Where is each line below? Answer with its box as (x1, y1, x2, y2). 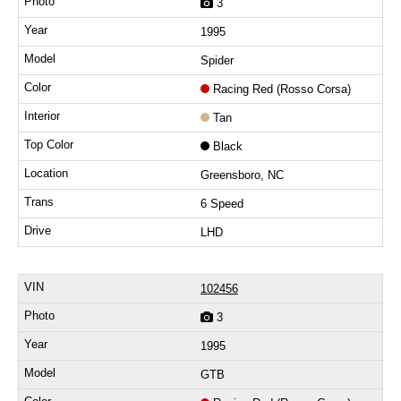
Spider (200, 54, 234, 68)
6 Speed (200, 197, 243, 211)
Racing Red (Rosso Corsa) (213, 82, 351, 97)
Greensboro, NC (200, 168, 284, 183)
